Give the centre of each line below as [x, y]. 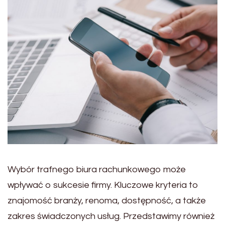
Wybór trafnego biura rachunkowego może [97, 169]
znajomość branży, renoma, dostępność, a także [107, 200]
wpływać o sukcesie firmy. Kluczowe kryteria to [103, 185]
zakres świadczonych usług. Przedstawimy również [111, 216]
